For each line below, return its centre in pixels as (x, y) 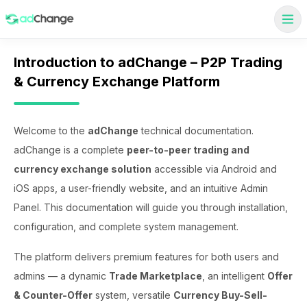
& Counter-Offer (53, 295)
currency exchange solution (83, 169)
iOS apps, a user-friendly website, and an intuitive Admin (141, 188)
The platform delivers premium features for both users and (146, 257)
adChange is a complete (69, 150)
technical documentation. (196, 131)
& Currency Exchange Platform (117, 82)
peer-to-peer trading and (188, 150)
